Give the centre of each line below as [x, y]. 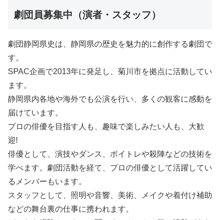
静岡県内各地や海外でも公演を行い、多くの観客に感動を [110, 99]
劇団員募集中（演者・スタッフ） [87, 14]
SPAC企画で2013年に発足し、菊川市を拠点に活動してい [110, 71]
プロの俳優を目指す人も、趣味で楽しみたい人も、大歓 [106, 126]
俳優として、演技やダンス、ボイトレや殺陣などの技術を [110, 154]
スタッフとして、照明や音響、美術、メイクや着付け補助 [110, 195]
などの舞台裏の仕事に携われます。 [71, 209]
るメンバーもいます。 [47, 181]
